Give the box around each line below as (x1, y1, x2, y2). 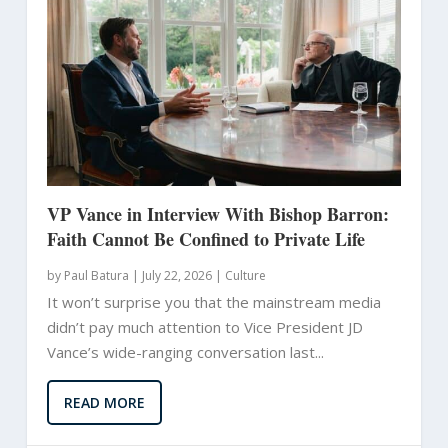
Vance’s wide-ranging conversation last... (46, 341, 324, 362)
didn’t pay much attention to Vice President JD (46, 316, 363, 337)
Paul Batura (63, 266, 129, 284)
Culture (224, 266, 266, 284)
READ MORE (63, 392, 145, 412)
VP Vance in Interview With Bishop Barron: (46, 200, 389, 227)
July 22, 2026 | (141, 266, 222, 284)
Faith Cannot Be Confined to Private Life (46, 225, 365, 252)
